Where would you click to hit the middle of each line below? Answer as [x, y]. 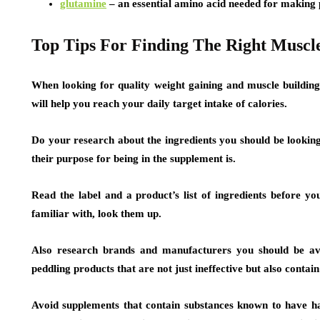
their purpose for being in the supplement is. [134, 159]
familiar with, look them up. [96, 214]
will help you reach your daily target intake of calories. [159, 104]
